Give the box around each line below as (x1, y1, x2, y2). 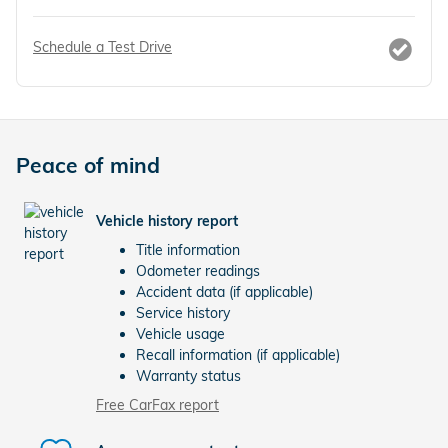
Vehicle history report (96, 211, 238, 230)
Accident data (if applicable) (136, 283, 313, 301)
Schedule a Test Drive (33, 38, 172, 56)
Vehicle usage (136, 325, 225, 343)
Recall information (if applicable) (136, 346, 340, 364)
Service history (136, 304, 230, 322)
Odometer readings (136, 262, 260, 280)
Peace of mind (16, 152, 160, 178)
